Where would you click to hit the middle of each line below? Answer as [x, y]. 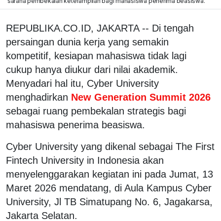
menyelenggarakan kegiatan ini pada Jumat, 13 [110, 174]
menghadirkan [37, 97]
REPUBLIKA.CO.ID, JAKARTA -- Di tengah [100, 28]
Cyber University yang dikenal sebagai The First [110, 146]
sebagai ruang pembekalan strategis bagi [96, 111]
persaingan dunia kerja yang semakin [87, 42]
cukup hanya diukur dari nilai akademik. [92, 69]
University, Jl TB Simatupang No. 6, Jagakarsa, [109, 202]
